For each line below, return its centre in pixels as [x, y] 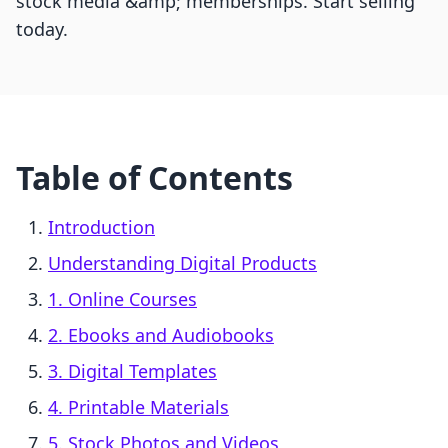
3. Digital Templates [132, 371]
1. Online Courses [122, 299]
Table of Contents [154, 178]
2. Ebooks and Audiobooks [161, 335]
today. [42, 29]
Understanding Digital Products [182, 263]
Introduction [101, 227]
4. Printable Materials [138, 407]
